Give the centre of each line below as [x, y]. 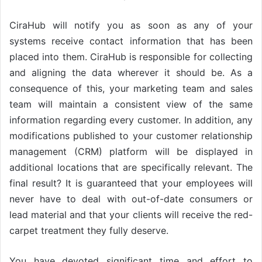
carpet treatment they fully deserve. [89, 231]
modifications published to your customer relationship [131, 136]
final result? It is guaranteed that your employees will [131, 183]
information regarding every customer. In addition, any [131, 120]
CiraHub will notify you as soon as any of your [131, 25]
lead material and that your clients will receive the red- [131, 215]
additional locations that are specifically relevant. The [131, 168]
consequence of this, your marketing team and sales [131, 89]
